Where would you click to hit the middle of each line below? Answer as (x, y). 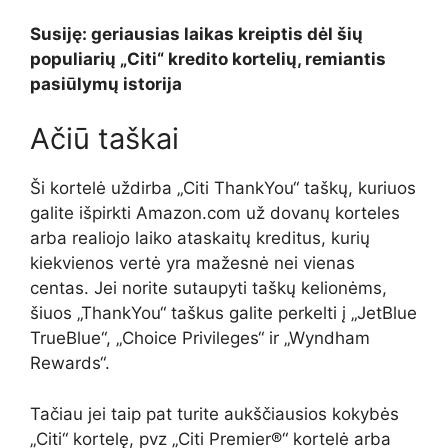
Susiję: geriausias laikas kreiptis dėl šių (196, 33)
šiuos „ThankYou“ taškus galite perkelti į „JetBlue (223, 313)
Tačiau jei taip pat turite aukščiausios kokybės (214, 413)
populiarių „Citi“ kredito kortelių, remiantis (208, 58)
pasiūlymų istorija (106, 83)
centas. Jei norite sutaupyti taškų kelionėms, (208, 288)
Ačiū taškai (104, 139)
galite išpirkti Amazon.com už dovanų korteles (215, 213)
